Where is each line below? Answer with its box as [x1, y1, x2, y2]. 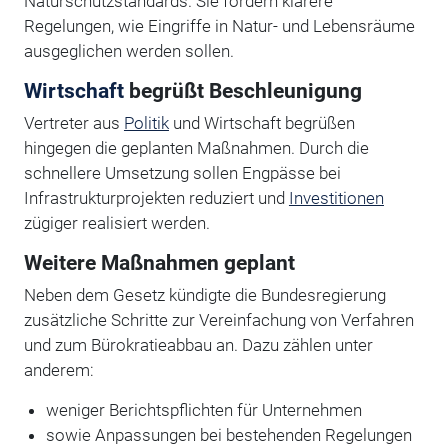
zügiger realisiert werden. [23, 212, 210, 233]
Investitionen [288, 187, 384, 208]
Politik [123, 112, 169, 133]
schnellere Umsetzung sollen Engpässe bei [23, 162, 341, 183]
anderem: [23, 359, 94, 380]
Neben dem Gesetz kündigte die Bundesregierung [23, 284, 386, 305]
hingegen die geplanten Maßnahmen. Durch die [23, 137, 369, 158]
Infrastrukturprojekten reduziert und [23, 187, 289, 208]
